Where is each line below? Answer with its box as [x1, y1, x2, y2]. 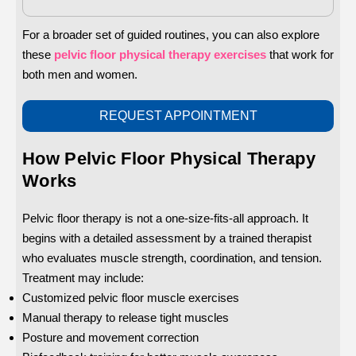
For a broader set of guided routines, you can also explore [22, 28, 319, 42]
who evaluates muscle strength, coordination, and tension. [22, 251, 322, 265]
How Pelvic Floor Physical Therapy [22, 149, 315, 169]
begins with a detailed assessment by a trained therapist [22, 231, 311, 246]
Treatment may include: [22, 271, 144, 285]
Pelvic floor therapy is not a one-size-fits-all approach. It [22, 211, 308, 226]
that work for [266, 48, 334, 62]
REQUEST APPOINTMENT [99, 109, 257, 123]
